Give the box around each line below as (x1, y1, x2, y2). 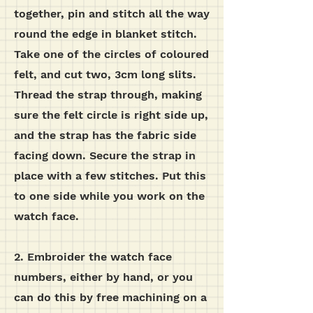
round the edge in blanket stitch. (14, 27, 197, 41)
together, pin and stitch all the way (14, 7, 210, 20)
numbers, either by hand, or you (14, 270, 193, 284)
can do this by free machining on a (14, 291, 207, 304)
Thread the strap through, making (14, 88, 202, 101)
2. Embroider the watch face (14, 250, 172, 263)
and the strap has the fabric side (14, 129, 196, 142)
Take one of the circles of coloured (14, 48, 209, 61)
